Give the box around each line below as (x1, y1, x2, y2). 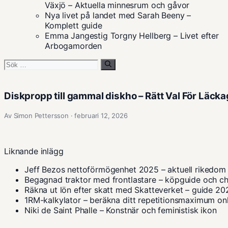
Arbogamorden (45, 41, 102, 51)
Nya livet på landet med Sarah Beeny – (45, 10, 191, 20)
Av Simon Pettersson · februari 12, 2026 (4, 111, 128, 120)
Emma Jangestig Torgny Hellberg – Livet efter (45, 31, 219, 41)
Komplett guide (45, 20, 102, 31)
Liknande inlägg (4, 146, 64, 156)
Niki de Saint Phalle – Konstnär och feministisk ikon (24, 205, 217, 215)
